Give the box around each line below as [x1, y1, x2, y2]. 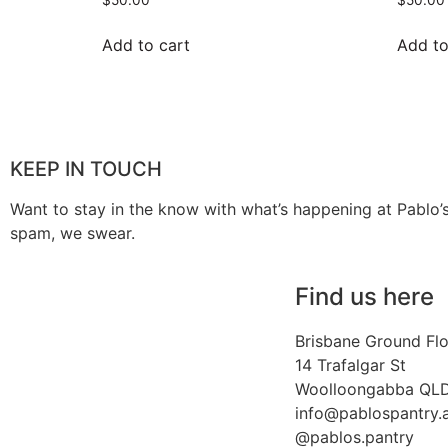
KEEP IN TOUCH [10, 157, 162, 182]
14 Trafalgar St [295, 354, 406, 375]
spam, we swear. [10, 223, 135, 244]
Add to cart [102, 34, 190, 55]
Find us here [295, 281, 434, 311]
